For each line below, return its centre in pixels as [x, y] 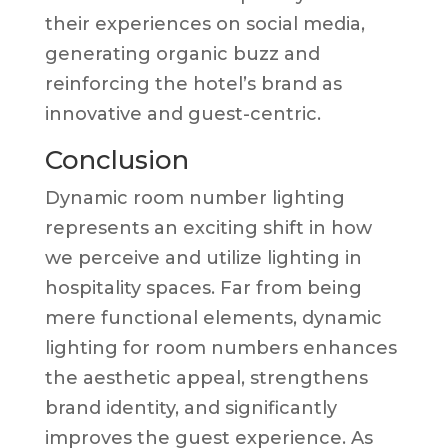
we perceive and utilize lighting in [203, 257]
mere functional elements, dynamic [213, 317]
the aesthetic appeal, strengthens [206, 377]
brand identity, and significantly [190, 407]
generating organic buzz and [182, 53]
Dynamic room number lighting [194, 197]
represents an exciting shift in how [208, 227]
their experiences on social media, [204, 23]
